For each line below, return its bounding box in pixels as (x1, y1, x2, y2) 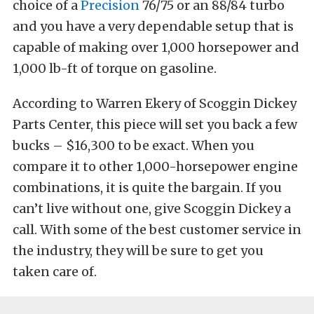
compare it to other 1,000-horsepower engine (13, 158, 298, 175)
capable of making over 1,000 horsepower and (13, 39, 299, 55)
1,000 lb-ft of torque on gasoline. (13, 60, 217, 76)
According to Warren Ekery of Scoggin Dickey (13, 95, 296, 111)
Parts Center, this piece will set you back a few (13, 116, 297, 132)
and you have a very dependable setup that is (13, 18, 294, 34)
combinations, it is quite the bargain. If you (13, 179, 282, 196)
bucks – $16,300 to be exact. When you (13, 137, 254, 153)
